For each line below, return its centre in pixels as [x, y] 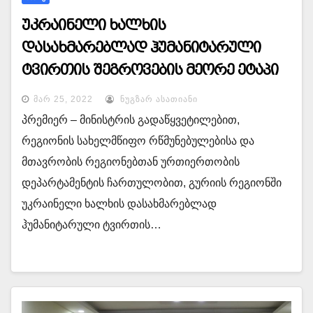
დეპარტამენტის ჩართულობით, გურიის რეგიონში [152, 183]
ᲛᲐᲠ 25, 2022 [63, 99]
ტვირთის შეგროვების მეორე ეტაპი [150, 70]
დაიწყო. [52, 92]
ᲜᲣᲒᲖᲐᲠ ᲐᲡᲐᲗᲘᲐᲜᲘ [158, 99]
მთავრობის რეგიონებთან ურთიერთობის [131, 162]
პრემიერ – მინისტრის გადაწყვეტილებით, [131, 120]
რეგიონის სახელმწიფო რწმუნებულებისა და [138, 141]
